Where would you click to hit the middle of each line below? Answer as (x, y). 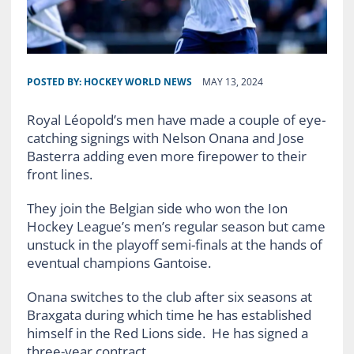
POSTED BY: (55, 81)
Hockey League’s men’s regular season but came (176, 226)
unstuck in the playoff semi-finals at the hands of (174, 244)
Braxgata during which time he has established (169, 314)
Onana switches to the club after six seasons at (169, 296)
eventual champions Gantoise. (119, 262)
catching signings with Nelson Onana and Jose (165, 137)
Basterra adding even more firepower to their (166, 156)
